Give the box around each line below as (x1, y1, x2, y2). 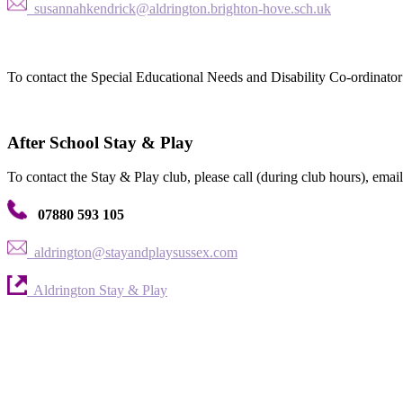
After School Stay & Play (7, 132, 193, 152)
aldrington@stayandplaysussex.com (27, 245, 237, 261)
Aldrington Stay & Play (27, 282, 167, 299)
